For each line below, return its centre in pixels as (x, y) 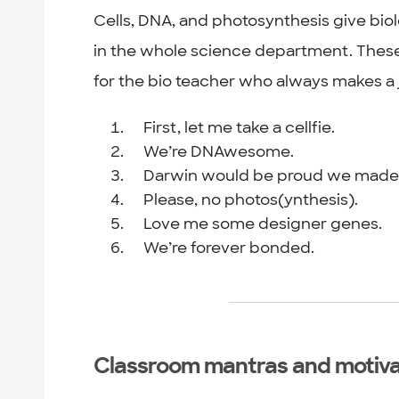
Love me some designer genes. (263, 223)
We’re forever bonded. (229, 247)
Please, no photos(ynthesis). (251, 199)
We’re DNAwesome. (219, 151)
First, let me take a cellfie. (240, 127)
